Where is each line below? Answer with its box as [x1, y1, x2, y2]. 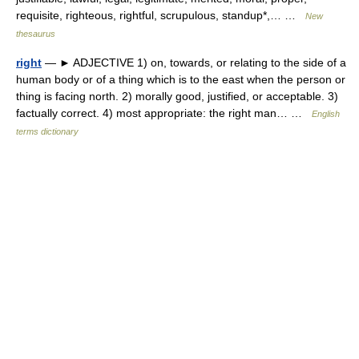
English [312, 108, 340, 119]
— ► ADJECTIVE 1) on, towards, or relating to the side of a [42, 55, 346, 69]
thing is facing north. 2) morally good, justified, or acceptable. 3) [16, 89, 338, 103]
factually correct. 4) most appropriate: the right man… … [16, 106, 312, 119]
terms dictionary [16, 126, 79, 136]
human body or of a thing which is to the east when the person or [16, 72, 345, 86]
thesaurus [16, 28, 55, 38]
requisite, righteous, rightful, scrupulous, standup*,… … [16, 8, 305, 22]
